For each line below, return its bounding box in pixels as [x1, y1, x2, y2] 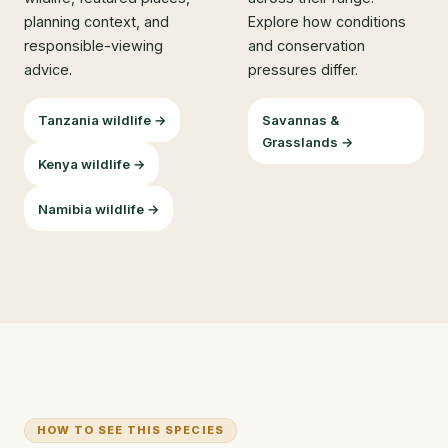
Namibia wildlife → [37, 200, 160, 217]
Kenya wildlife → [37, 156, 146, 173]
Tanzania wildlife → [37, 111, 167, 128]
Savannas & [261, 111, 339, 128]
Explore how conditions [248, 12, 406, 30]
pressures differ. [248, 60, 358, 78]
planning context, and [24, 12, 169, 30]
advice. [24, 60, 72, 78]
